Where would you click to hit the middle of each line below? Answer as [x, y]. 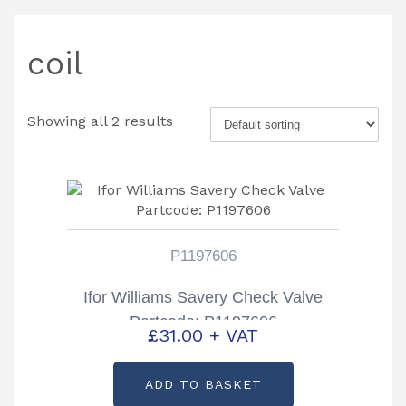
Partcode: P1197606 [203, 321]
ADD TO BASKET [203, 385]
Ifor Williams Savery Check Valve [203, 297]
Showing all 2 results [100, 121]
